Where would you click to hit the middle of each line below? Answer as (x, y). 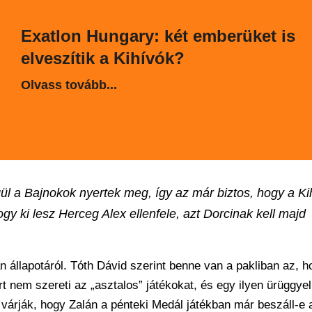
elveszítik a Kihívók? (102, 58)
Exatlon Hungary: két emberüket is (158, 36)
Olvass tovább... (69, 85)
